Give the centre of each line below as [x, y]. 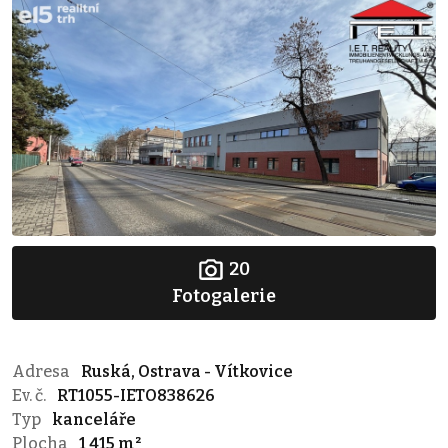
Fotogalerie [224, 295]
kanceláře [94, 419]
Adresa [42, 371]
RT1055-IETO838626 [136, 395]
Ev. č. [30, 395]
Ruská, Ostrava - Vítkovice [187, 371]
